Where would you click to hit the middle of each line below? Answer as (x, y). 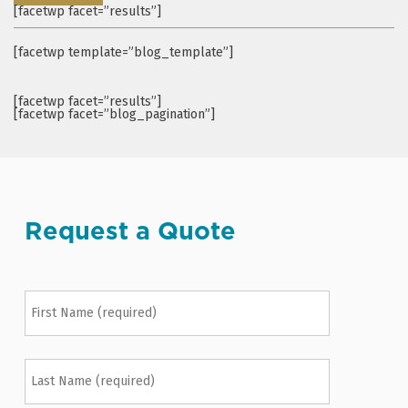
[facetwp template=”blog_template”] (123, 52)
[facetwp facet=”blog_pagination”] (114, 114)
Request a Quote (130, 230)
